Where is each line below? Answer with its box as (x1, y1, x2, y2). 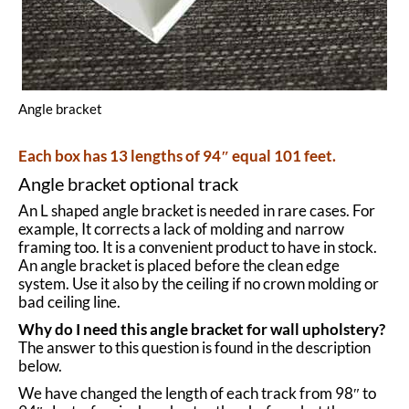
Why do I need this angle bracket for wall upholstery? (18, 320, 385, 339)
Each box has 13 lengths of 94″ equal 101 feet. (18, 146, 336, 165)
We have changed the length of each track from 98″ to (18, 383, 376, 403)
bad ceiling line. (18, 292, 121, 311)
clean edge (267, 256, 340, 275)
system (18, 274, 66, 293)
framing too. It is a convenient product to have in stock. (18, 237, 377, 257)
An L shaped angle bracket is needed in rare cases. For (18, 201, 375, 220)
